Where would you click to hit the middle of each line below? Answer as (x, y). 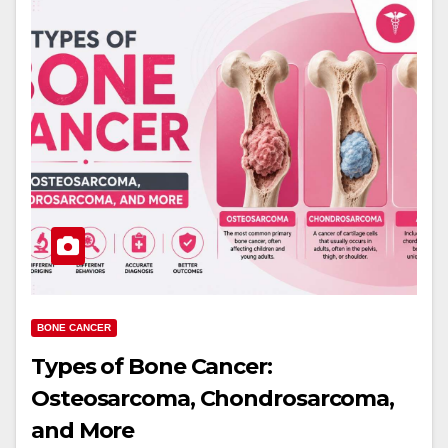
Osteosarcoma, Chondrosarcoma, (213, 398)
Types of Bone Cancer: (151, 366)
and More (83, 430)
